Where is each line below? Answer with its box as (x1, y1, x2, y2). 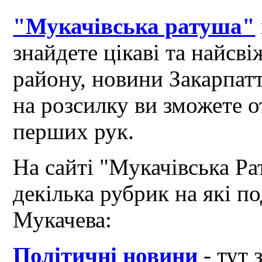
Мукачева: (13, 207, 112, 233)
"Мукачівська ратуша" (13, 13, 256, 39)
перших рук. (13, 119, 135, 144)
